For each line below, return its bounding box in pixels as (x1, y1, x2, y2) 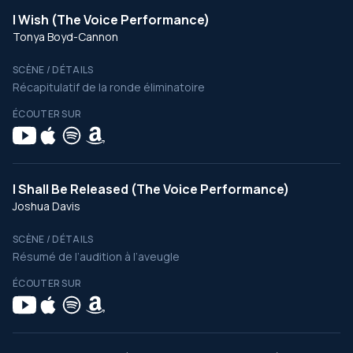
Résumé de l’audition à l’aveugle (13, 249, 180, 264)
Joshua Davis (13, 199, 80, 214)
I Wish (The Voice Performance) (13, 11, 210, 28)
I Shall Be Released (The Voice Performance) (13, 180, 289, 198)
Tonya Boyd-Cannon (13, 29, 118, 44)
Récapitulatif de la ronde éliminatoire (13, 80, 205, 95)
